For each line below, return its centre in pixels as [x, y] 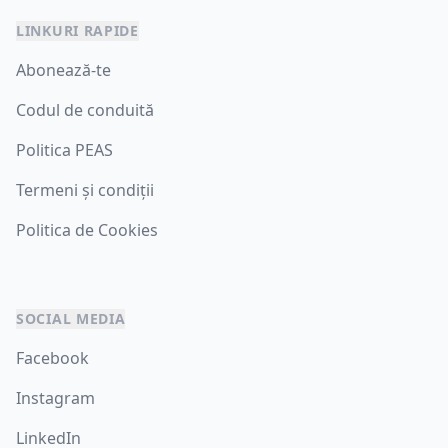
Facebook [52, 358]
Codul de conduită [85, 110]
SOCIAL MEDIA [71, 318]
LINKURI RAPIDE [77, 30]
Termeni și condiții [85, 190]
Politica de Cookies [87, 230]
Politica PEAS [64, 150]
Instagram [55, 398]
